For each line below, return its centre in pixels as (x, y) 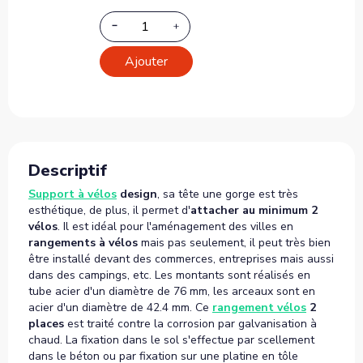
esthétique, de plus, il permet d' (109, 210)
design (137, 194)
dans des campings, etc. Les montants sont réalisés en (169, 275)
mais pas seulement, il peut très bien (234, 242)
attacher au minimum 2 (254, 210)
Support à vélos (73, 194)
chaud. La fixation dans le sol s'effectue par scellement (171, 340)
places (48, 323)
